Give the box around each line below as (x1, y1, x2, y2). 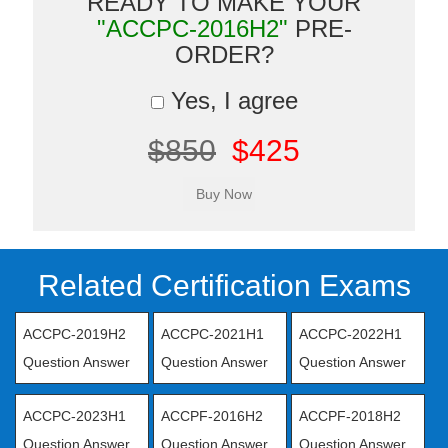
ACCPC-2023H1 (23, 408, 126, 424)
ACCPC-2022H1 (298, 326, 402, 342)
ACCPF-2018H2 (298, 408, 401, 424)
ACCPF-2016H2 (160, 408, 263, 424)
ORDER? (174, 41, 274, 68)
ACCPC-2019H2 (23, 326, 126, 342)
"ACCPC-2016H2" (96, 15, 288, 42)
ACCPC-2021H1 (160, 326, 264, 342)
